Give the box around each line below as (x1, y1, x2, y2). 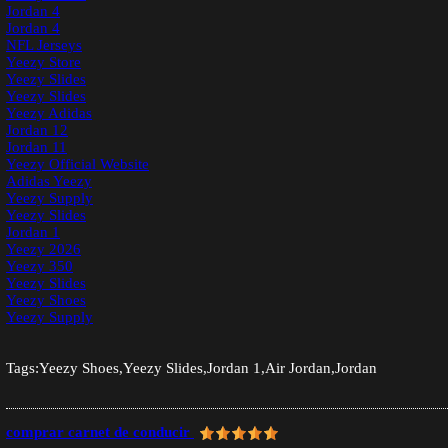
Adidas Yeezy (6, 173, 92, 190)
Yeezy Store (6, 54, 81, 71)
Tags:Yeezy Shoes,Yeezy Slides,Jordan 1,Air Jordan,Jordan (6, 360, 377, 377)
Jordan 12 (6, 122, 68, 139)
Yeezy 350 (6, 258, 73, 275)
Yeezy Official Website (6, 156, 149, 173)
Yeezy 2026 (6, 241, 81, 258)
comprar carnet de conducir (6, 423, 194, 440)
